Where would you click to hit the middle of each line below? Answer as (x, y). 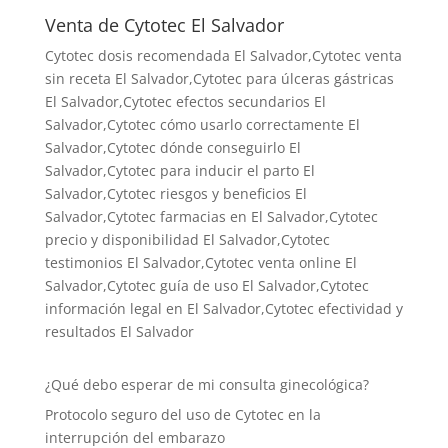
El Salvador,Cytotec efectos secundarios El (185, 102)
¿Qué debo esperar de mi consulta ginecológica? (206, 385)
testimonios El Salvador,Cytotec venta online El (200, 263)
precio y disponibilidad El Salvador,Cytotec (187, 240)
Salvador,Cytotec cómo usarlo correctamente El (202, 125)
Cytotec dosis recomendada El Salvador (176, 56)
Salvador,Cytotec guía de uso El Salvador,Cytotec (206, 286)
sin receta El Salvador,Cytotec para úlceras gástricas (219, 79)
